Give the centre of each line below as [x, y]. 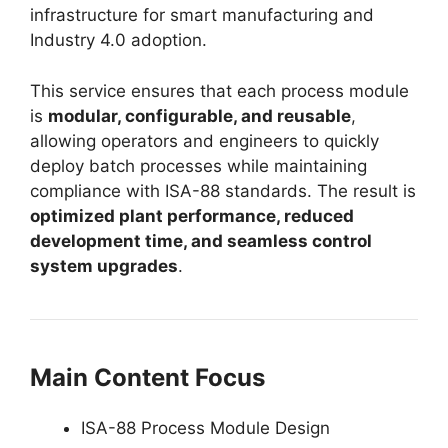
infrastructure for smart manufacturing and [202, 15]
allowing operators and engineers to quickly [204, 140]
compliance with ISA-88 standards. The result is [223, 190]
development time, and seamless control [201, 240]
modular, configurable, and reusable [199, 115]
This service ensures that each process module [219, 90]
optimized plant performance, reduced [192, 215]
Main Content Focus [147, 377]
